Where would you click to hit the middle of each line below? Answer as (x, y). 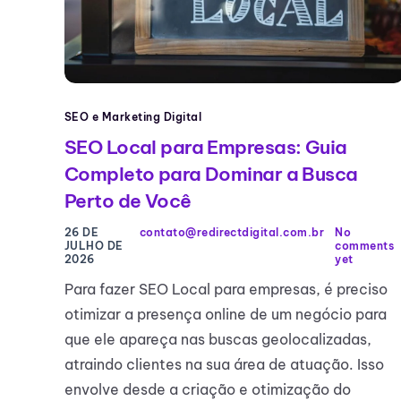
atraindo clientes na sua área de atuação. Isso (224, 365)
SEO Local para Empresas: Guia (206, 148)
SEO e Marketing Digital (133, 117)
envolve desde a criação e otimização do (208, 390)
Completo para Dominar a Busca (211, 175)
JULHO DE (94, 246)
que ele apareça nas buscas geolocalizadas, (218, 340)
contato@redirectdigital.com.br (232, 233)
